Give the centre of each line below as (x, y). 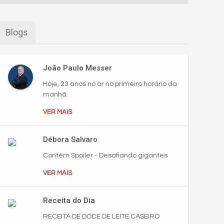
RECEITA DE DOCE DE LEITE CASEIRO (101, 216)
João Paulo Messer (77, 68)
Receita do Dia (69, 200)
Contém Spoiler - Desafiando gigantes (105, 155)
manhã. (55, 94)
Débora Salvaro (70, 139)
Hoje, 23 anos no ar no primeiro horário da (110, 84)
